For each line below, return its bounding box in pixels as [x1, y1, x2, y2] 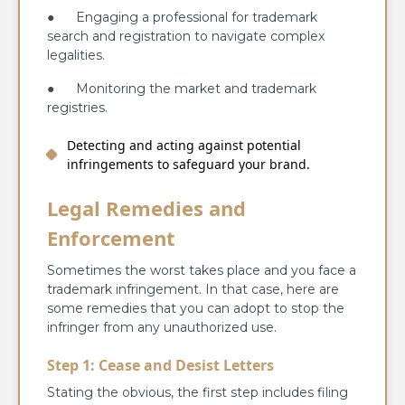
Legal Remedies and [47, 194, 246, 222]
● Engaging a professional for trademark [47, 9, 317, 26]
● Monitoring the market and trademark [47, 80, 316, 98]
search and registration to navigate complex [47, 28, 325, 45]
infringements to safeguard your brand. [67, 155, 314, 174]
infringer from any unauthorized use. [47, 319, 280, 336]
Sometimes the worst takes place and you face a [47, 262, 356, 279]
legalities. [47, 47, 105, 64]
